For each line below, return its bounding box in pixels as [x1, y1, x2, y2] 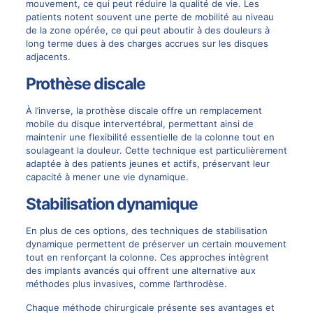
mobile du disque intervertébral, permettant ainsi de [25, 118, 254, 130]
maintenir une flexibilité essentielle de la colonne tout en [25, 131, 275, 143]
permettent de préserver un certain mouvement [73, 238, 286, 250]
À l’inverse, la [25, 105, 86, 117]
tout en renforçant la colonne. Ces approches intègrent [25, 252, 269, 263]
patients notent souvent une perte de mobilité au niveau [25, 11, 274, 23]
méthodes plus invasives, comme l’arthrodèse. [25, 278, 227, 290]
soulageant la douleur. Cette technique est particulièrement [25, 145, 287, 156]
